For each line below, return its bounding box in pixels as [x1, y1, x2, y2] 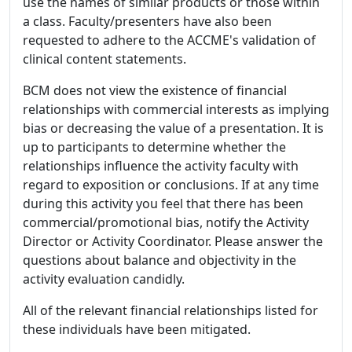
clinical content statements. [23, 49, 186, 68]
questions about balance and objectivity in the [23, 251, 296, 269]
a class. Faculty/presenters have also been [23, 12, 272, 30]
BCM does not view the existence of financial [23, 81, 287, 99]
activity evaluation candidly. [23, 269, 185, 288]
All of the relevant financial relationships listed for [23, 301, 318, 319]
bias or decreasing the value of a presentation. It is [23, 119, 324, 137]
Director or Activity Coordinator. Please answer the [23, 232, 323, 250]
